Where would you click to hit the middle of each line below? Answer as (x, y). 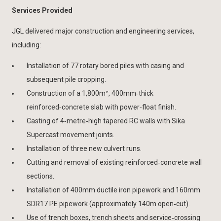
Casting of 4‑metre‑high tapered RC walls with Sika (106, 121)
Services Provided (42, 10)
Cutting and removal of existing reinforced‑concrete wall (114, 162)
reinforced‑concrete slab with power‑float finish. (101, 107)
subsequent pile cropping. (66, 79)
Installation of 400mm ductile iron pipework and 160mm (113, 190)
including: (26, 45)
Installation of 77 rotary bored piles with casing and (105, 65)
